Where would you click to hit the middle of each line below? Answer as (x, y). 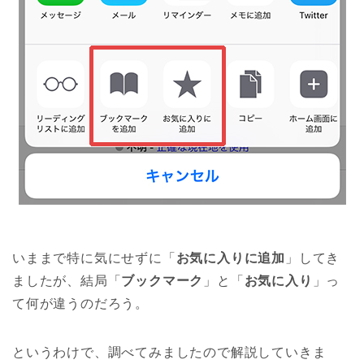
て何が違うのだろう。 (80, 304)
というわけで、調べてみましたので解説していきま (169, 353)
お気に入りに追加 (231, 258)
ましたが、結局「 (67, 281)
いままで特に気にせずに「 (94, 258)
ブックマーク (162, 281)
